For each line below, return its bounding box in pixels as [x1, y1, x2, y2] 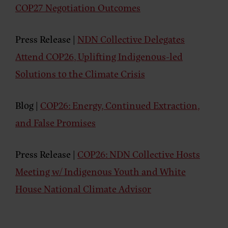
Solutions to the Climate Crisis [15, 67, 145, 80]
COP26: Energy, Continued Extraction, [40, 98, 200, 112]
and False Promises [15, 116, 96, 129]
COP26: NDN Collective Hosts [77, 147, 200, 161]
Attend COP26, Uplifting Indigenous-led [15, 49, 183, 63]
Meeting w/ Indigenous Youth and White [15, 164, 186, 178]
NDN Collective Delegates [77, 32, 185, 46]
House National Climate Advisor [15, 182, 151, 195]
